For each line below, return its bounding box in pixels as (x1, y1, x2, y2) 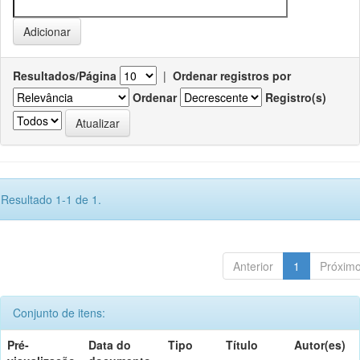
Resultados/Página (13, 67, 117, 84)
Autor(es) (294, 336, 346, 353)
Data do (88, 336, 131, 353)
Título (226, 336, 258, 353)
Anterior (233, 257, 273, 274)
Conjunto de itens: (13, 304, 105, 321)
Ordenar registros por (173, 67, 291, 84)
